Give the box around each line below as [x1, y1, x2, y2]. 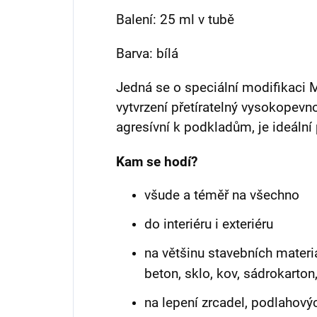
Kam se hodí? [116, 154, 197, 171]
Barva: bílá [116, 46, 178, 62]
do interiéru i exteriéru [144, 217, 273, 233]
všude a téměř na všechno [144, 188, 299, 204]
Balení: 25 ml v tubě [116, 12, 234, 28]
